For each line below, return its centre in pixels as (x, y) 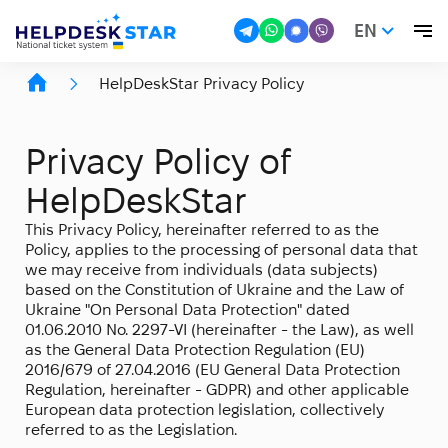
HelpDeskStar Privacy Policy (201, 83)
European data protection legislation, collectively (204, 410)
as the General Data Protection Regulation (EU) (195, 350)
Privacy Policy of (158, 162)
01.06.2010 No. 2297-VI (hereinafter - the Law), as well (219, 330)
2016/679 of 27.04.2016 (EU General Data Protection (212, 370)
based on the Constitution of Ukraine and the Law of (214, 290)
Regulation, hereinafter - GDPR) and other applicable (217, 390)
